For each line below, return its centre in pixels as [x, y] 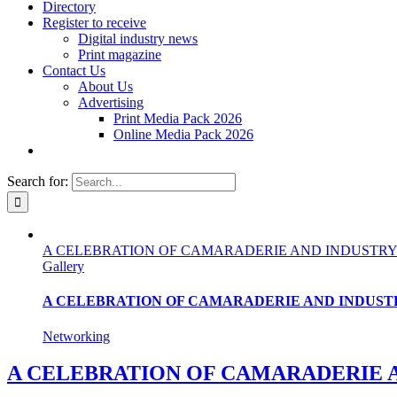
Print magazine [120, 54]
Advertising [111, 102]
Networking [76, 336]
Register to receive [94, 23]
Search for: [38, 181]
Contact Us [74, 70]
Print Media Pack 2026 [178, 118]
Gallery [63, 266]
